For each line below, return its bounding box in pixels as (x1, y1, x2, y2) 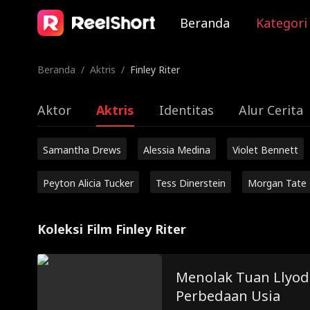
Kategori (255, 15, 307, 31)
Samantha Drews (42, 143, 121, 156)
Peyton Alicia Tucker (42, 176, 134, 190)
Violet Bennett (232, 143, 298, 156)
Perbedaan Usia (175, 286, 280, 305)
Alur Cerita (238, 102, 303, 118)
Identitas (158, 102, 214, 118)
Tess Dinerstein (155, 176, 226, 190)
